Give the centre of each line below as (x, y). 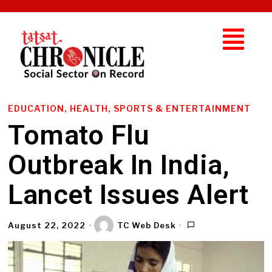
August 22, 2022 (47, 225)
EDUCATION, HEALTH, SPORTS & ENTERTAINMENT (130, 108)
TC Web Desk (147, 225)
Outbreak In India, (119, 165)
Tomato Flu (79, 135)
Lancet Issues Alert (128, 194)
